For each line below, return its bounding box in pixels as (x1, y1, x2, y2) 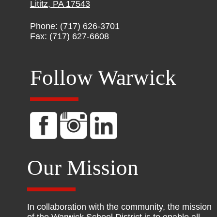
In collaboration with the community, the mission (27, 202, 212, 212)
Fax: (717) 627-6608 (30, 31, 109, 41)
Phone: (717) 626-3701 (30, 21, 120, 31)
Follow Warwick (30, 65, 176, 90)
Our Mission (27, 155, 139, 180)
